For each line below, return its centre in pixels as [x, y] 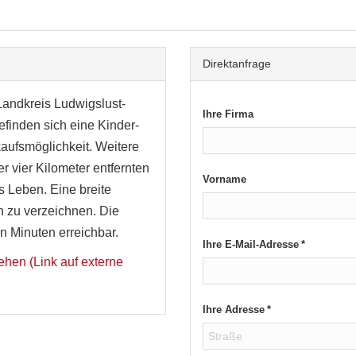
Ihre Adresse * [237, 309]
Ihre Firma [229, 114]
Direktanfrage [237, 63]
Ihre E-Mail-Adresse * [254, 244]
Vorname [224, 179]
